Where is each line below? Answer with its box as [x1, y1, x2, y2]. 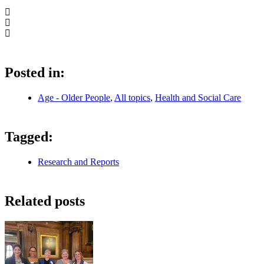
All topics [114, 93, 150, 103]
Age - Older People [38, 93, 110, 103]
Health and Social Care [155, 93, 241, 103]
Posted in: [5, 65, 65, 81]
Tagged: [5, 129, 53, 145]
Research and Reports [38, 156, 119, 167]
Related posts [5, 193, 85, 209]
